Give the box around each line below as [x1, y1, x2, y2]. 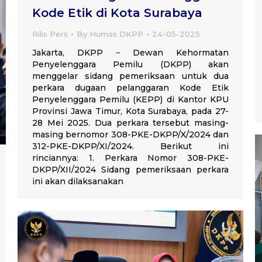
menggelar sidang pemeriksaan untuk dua [32, 71, 229, 81]
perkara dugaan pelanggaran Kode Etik [32, 82, 229, 93]
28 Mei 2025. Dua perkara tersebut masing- [32, 118, 229, 128]
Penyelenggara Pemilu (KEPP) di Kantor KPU [32, 94, 229, 105]
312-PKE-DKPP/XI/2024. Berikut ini [32, 141, 229, 151]
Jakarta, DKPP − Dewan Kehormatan [32, 47, 229, 58]
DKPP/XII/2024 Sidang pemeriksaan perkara [32, 164, 229, 175]
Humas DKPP [89, 29, 143, 39]
